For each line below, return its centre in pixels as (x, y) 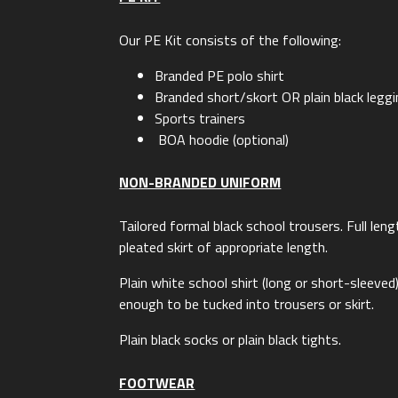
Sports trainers (200, 118)
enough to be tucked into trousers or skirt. (247, 303)
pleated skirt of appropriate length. (224, 247)
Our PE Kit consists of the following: (231, 40)
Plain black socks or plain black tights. (231, 339)
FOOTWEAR (157, 382)
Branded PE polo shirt (220, 75)
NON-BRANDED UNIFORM (200, 183)
